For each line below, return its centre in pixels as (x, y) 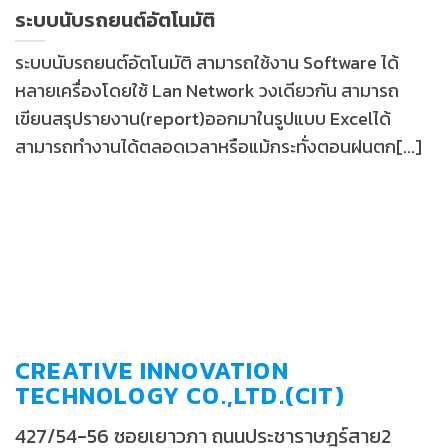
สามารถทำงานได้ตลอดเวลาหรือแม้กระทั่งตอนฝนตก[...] (218, 147)
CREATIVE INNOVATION (152, 370)
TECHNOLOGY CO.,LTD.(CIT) (180, 395)
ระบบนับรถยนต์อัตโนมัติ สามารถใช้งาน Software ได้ (207, 63)
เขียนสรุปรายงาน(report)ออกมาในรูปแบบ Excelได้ (203, 119)
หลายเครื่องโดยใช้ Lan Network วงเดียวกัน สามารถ (207, 91)
